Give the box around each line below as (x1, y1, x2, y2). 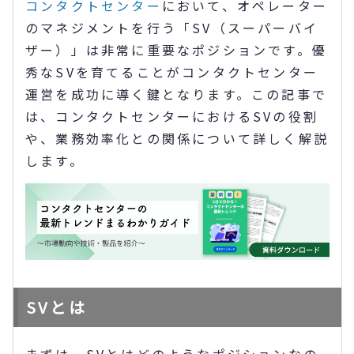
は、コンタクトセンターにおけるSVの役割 (25, 107, 319, 126)
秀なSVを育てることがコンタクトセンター (25, 62, 318, 81)
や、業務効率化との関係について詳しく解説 (25, 129, 330, 148)
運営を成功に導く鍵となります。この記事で (25, 85, 327, 104)
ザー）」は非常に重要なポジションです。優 (25, 40, 327, 59)
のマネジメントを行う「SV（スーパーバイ (25, 18, 318, 37)
